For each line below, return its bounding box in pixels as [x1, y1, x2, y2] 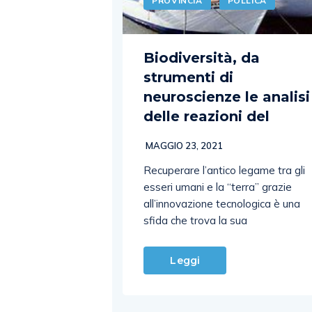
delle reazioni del [143, 107, 270, 125]
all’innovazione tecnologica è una [143, 196, 301, 210]
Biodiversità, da [143, 49, 260, 66]
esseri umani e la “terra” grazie [143, 180, 292, 194]
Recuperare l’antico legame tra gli [143, 163, 306, 177]
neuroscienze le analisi [143, 88, 311, 105]
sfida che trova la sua [143, 213, 248, 227]
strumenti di [143, 68, 234, 86]
